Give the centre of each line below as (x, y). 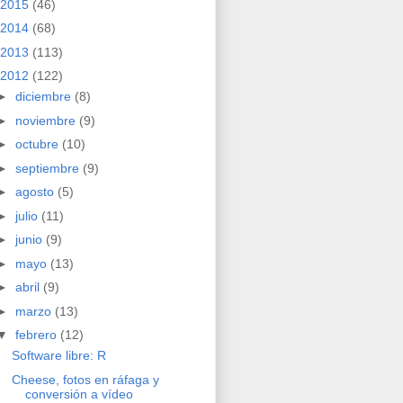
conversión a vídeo (79, 394)
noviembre (47, 120)
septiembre (49, 168)
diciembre (45, 97)
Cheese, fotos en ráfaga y (85, 379)
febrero (37, 335)
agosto (36, 192)
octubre (38, 144)
